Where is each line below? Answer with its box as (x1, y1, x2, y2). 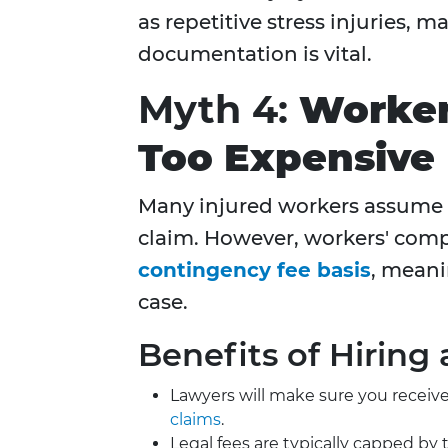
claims (170, 410, 221, 430)
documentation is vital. (138, 42, 372, 67)
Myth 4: (138, 86, 299, 134)
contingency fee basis (138, 258, 371, 283)
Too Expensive (138, 134, 435, 182)
